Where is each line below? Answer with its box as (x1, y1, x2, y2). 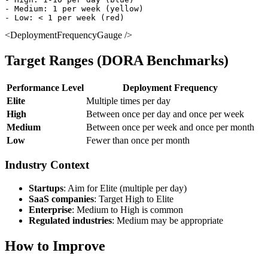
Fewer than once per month (86, 135, 190, 145)
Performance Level (7, 82, 84, 93)
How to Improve (5, 237, 105, 254)
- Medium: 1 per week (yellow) (5, 4, 144, 13)
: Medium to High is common (72, 205, 183, 215)
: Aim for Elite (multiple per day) (63, 183, 187, 194)
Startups (29, 183, 63, 194)
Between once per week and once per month (86, 121, 254, 132)
